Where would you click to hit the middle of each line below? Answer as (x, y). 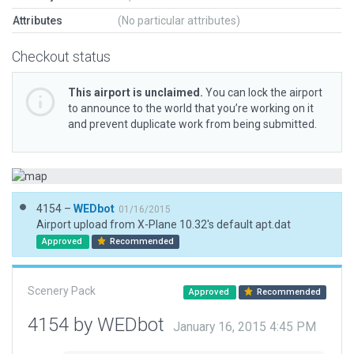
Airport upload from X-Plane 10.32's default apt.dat (164, 224)
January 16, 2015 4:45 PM (245, 327)
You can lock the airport (263, 92)
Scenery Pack (62, 291)
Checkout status (61, 56)
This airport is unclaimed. (136, 92)
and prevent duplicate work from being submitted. (192, 124)
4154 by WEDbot (98, 325)
